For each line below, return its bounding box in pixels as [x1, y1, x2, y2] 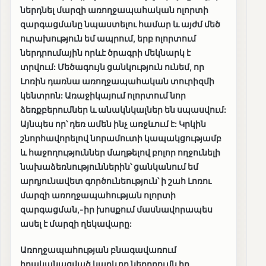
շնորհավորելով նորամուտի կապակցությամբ [20, 133, 221, 144]
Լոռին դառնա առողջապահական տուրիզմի [20, 76, 214, 87]
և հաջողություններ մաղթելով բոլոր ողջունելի [20, 147, 220, 158]
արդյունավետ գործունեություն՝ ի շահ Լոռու [20, 176, 211, 186]
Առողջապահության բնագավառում [20, 245, 176, 255]
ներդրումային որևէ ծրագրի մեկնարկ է [20, 47, 191, 58]
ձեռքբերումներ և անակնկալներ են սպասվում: [20, 104, 226, 115]
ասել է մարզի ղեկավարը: [20, 218, 132, 229]
